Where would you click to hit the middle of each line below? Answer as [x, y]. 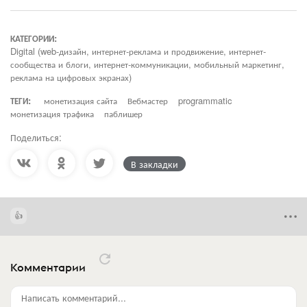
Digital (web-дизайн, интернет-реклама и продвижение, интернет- [138, 51]
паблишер [123, 113]
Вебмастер [148, 100]
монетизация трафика [52, 113]
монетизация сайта [81, 100]
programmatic [205, 100]
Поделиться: [36, 137]
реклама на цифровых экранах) [71, 77]
